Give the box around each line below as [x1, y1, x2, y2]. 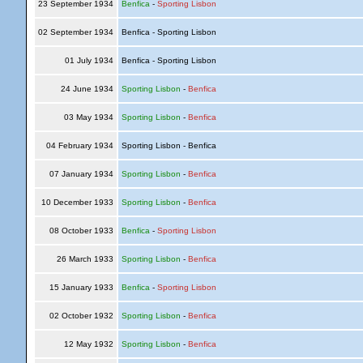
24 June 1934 [58, 84, 116, 93]
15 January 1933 [46, 283, 116, 292]
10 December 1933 [38, 198, 116, 207]
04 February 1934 [43, 141, 116, 150]
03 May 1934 [61, 113, 116, 122]
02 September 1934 [35, 28, 116, 36]
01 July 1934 [62, 56, 116, 65]
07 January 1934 [46, 169, 116, 178]
